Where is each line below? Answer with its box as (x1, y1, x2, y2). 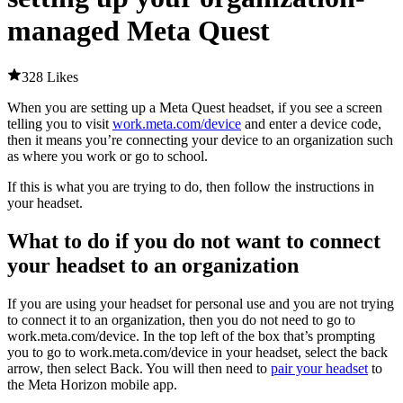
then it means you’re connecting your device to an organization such (7, 131, 393, 148)
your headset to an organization (7, 253, 299, 277)
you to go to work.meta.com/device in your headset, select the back (7, 344, 388, 360)
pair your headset (271, 360, 368, 376)
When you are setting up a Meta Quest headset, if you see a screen (7, 99, 382, 115)
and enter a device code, (241, 115, 381, 131)
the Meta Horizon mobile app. (7, 376, 177, 392)
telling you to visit (7, 115, 112, 131)
